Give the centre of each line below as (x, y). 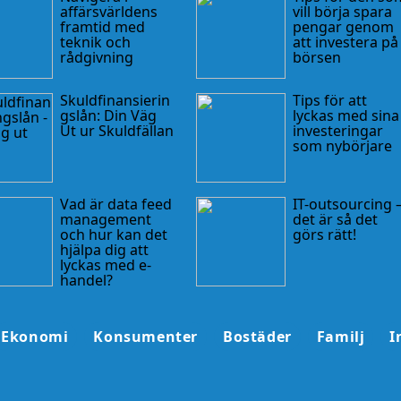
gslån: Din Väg (108, 115)
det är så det (335, 219)
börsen (316, 57)
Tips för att (329, 100)
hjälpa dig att (104, 249)
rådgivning (96, 57)
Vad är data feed (115, 204)
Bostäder (257, 336)
